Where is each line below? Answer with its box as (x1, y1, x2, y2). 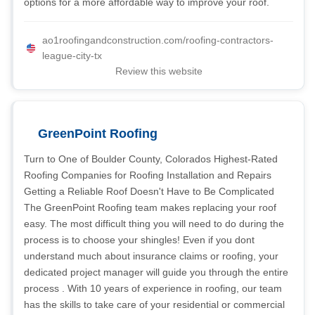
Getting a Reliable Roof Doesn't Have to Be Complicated (24, 186, 274, 197)
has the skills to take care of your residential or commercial (24, 299, 285, 310)
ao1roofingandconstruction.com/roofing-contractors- (42, 34, 274, 46)
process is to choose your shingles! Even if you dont (24, 234, 255, 245)
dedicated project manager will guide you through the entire (24, 266, 288, 278)
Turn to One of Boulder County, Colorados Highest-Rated (24, 153, 278, 165)
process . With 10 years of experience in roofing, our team (24, 283, 282, 294)
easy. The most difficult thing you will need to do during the (24, 218, 284, 229)
